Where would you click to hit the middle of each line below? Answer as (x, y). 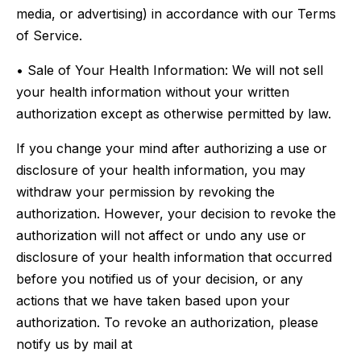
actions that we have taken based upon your (153, 301)
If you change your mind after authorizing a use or (172, 148)
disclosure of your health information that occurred (174, 257)
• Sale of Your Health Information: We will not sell (170, 70)
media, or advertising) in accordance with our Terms (176, 14)
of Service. (49, 35)
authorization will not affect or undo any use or (161, 235)
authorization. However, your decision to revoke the (176, 214)
